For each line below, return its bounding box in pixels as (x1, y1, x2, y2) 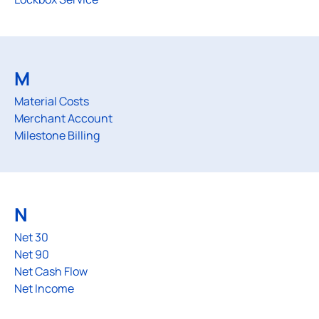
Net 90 (14, 246, 49, 262)
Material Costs (14, 93, 89, 109)
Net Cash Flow (14, 263, 88, 279)
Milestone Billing (14, 127, 100, 143)
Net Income (14, 281, 74, 296)
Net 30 (14, 229, 48, 245)
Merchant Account (14, 110, 113, 126)
